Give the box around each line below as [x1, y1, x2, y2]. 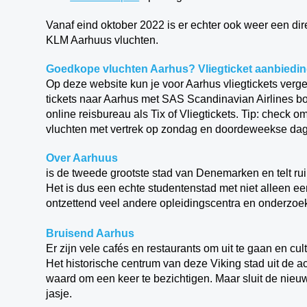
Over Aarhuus [46, 152, 119, 164]
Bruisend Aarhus [46, 228, 135, 239]
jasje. [46, 288, 73, 299]
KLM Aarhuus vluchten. [46, 34, 159, 46]
